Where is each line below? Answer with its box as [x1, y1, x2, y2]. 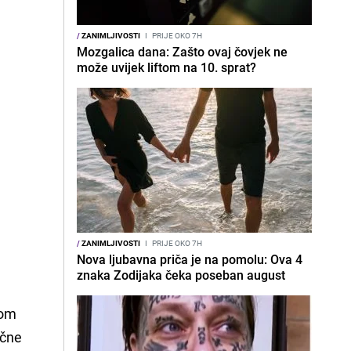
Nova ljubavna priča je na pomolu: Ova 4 [77, 251, 302, 268]
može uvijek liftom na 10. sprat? [77, 59, 256, 76]
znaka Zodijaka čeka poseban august [77, 266, 285, 284]
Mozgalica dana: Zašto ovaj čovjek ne [77, 43, 288, 60]
